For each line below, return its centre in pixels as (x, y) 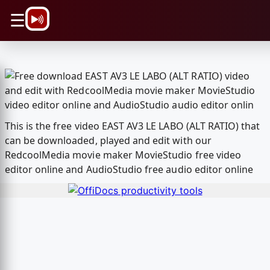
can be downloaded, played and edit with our (108, 141)
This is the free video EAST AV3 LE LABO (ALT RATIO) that (132, 126)
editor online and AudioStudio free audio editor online (129, 170)
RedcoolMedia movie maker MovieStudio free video (123, 155)
